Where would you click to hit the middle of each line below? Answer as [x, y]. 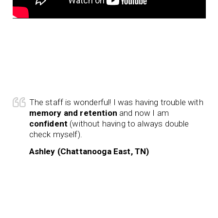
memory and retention [73, 113]
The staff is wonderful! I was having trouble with [116, 102]
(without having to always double [128, 123]
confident [48, 123]
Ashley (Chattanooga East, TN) [89, 151]
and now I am [143, 113]
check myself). [55, 134]
